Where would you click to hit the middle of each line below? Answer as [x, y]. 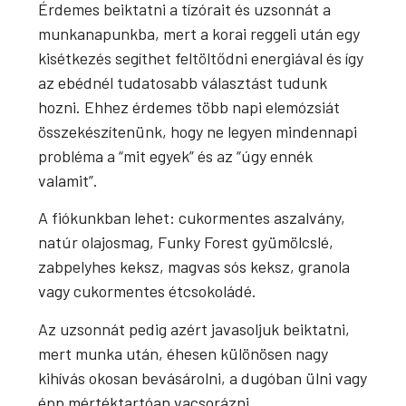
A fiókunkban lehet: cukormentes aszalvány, [192, 218]
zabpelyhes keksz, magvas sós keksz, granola [194, 267]
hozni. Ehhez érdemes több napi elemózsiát [189, 107]
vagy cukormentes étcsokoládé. [148, 291]
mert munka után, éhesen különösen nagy [184, 353]
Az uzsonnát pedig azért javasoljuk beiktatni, [194, 329]
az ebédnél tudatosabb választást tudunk [183, 83]
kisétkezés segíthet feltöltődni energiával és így [201, 58]
